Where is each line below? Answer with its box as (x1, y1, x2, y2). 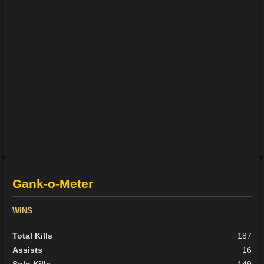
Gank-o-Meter (12, 177, 94, 191)
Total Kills (12, 231, 53, 241)
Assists (12, 245, 43, 255)
